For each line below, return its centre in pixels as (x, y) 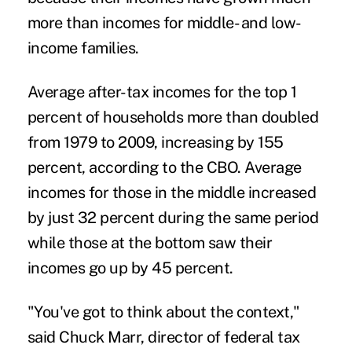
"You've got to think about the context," (163, 312)
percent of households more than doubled (173, 117)
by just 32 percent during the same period (173, 217)
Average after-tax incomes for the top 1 (162, 92)
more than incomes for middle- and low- (164, 22)
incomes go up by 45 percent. (130, 268)
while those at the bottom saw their (150, 242)
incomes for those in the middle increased (172, 192)
